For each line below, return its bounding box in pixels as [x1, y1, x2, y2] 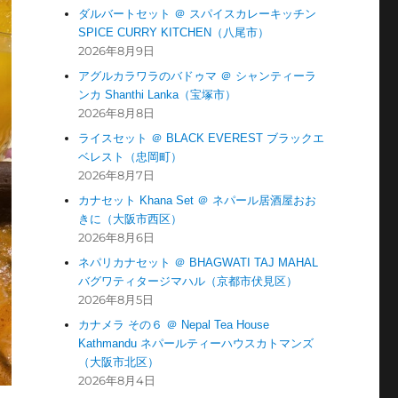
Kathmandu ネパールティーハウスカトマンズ [78, 337, 314, 351]
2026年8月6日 [78, 230, 155, 245]
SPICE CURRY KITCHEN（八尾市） [78, 26, 270, 40]
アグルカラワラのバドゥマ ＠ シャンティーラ [78, 69, 317, 84]
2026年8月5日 [78, 292, 155, 307]
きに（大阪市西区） [78, 212, 183, 227]
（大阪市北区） [78, 355, 160, 370]
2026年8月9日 [78, 44, 155, 59]
